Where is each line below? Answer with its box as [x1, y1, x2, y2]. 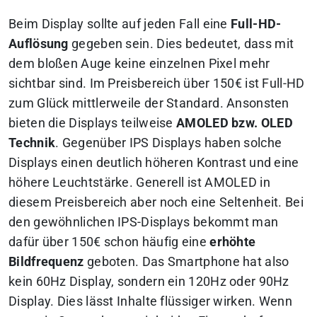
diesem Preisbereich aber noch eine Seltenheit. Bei [8, 195, 304, 209]
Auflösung [8, 36, 69, 51]
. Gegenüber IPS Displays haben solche [55, 135, 282, 150]
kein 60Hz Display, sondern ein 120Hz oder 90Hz [8, 274, 289, 289]
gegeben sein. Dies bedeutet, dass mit [68, 36, 294, 51]
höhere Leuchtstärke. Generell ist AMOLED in [8, 175, 270, 190]
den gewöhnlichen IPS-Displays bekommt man [8, 214, 279, 229]
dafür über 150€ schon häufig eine [8, 234, 210, 249]
